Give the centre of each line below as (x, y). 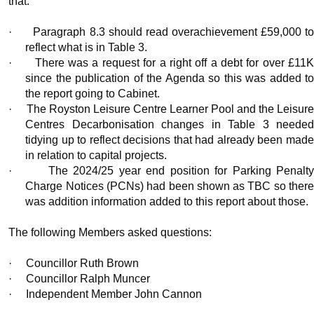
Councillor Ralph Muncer (88, 279)
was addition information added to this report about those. (167, 202)
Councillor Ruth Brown (83, 264)
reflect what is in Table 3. (87, 48)
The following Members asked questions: (110, 233)
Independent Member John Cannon (114, 294)
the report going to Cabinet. (93, 94)
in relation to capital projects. (96, 156)
